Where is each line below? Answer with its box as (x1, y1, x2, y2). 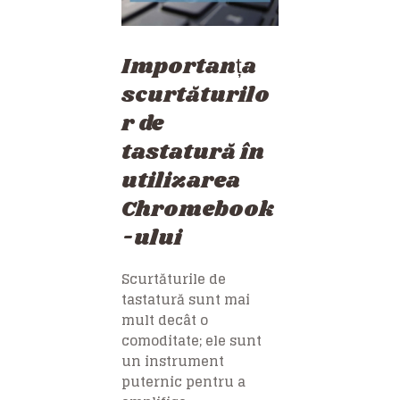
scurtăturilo (121, 79, 270, 111)
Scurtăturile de (121, 266, 226, 291)
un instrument (121, 348, 224, 373)
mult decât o (121, 307, 208, 332)
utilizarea (121, 164, 240, 196)
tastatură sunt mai (121, 287, 250, 312)
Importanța (121, 50, 256, 82)
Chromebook (121, 193, 274, 225)
